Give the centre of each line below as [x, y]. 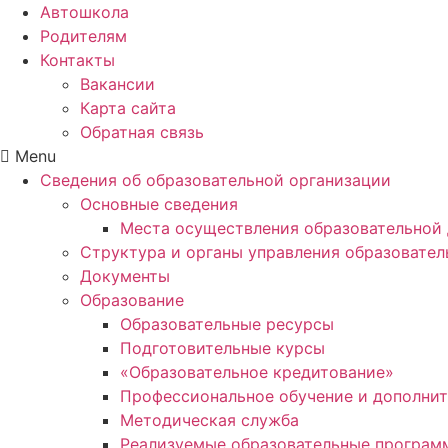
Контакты [77, 59]
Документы [125, 275]
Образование [132, 299]
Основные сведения [159, 203]
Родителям [83, 35]
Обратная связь [142, 131]
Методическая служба [209, 419]
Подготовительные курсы [222, 347]
